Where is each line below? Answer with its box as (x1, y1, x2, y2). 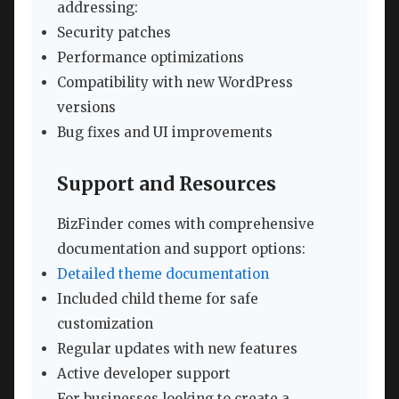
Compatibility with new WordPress (57, 73, 293, 91)
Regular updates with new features (57, 339, 297, 357)
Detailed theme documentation (57, 265, 269, 282)
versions (57, 98, 116, 116)
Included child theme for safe (57, 289, 258, 307)
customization (57, 314, 153, 332)
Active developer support (57, 364, 231, 382)
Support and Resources (57, 172, 276, 196)
